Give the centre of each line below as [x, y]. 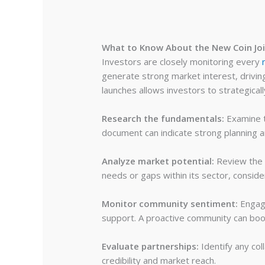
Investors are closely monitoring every [182, 61]
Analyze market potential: [158, 161]
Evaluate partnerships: [151, 246]
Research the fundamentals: [163, 118]
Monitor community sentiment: [170, 203]
